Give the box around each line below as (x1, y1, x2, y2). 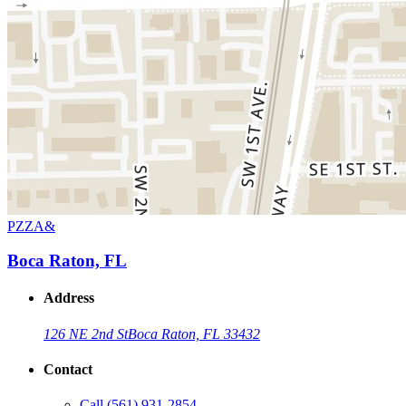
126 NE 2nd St (43, 325, 128, 342)
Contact (43, 362, 92, 378)
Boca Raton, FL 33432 (128, 325, 260, 342)
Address (43, 290, 94, 306)
